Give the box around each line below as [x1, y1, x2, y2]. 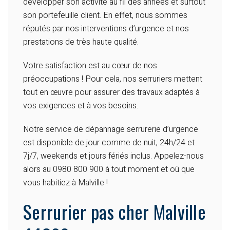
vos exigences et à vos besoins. [23, 100, 138, 112]
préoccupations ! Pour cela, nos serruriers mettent [23, 73, 202, 86]
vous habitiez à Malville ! [23, 177, 108, 189]
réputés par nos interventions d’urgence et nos [23, 23, 189, 35]
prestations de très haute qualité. [23, 36, 139, 49]
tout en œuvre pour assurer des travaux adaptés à [23, 86, 200, 99]
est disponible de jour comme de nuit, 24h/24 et [23, 137, 195, 149]
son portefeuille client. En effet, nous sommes [23, 9, 187, 22]
